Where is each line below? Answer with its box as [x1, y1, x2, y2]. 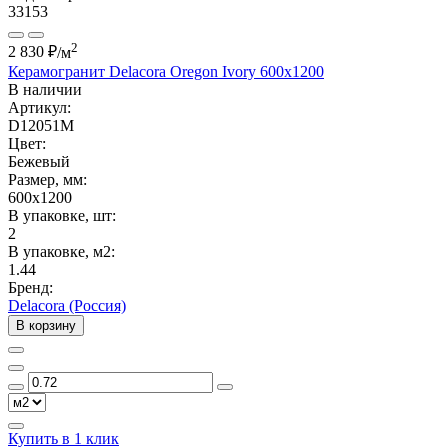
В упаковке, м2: [8, 242, 115, 260]
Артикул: [8, 98, 71, 116]
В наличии [8, 80, 82, 98]
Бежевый [8, 152, 70, 170]
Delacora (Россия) [8, 296, 126, 314]
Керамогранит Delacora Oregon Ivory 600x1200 [8, 62, 324, 80]
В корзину [16, 317, 76, 333]
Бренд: [8, 278, 53, 296]
